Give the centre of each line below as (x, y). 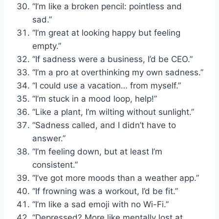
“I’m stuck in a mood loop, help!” (95, 99)
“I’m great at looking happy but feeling (106, 33)
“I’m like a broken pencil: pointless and (107, 6)
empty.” (47, 46)
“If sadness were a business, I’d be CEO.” (112, 59)
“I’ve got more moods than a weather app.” (116, 178)
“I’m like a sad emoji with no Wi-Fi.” (100, 204)
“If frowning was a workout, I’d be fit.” (105, 191)
